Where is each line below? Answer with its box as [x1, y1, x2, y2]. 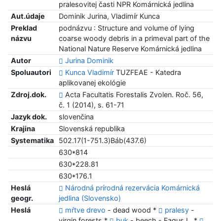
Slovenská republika [58, 124, 125, 133]
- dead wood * [105, 206, 158, 215]
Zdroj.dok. [10, 90, 46, 99]
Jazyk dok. [10, 112, 47, 121]
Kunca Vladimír [65, 68, 114, 77]
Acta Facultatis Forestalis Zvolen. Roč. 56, [63, 90, 203, 99]
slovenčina [58, 112, 94, 121]
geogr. [10, 194, 33, 203]
